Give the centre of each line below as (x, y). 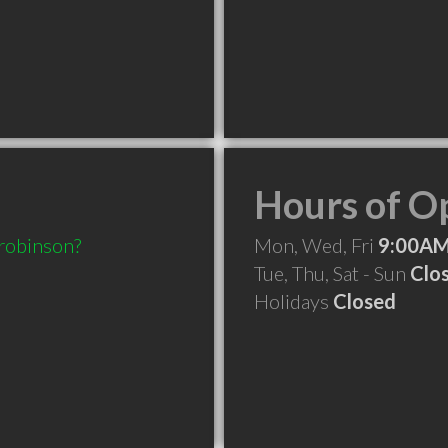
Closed (364, 301)
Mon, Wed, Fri (316, 245)
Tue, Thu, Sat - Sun (332, 273)
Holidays (293, 301)
